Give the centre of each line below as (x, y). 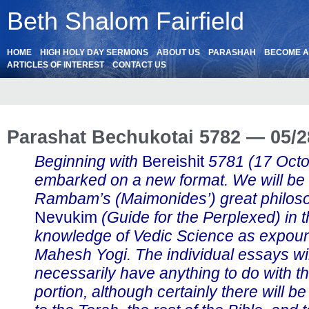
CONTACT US (139, 65)
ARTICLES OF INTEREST (56, 65)
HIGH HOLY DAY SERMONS (94, 52)
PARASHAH (232, 52)
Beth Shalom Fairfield (126, 21)
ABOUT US (178, 52)
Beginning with (88, 161)
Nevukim (66, 217)
